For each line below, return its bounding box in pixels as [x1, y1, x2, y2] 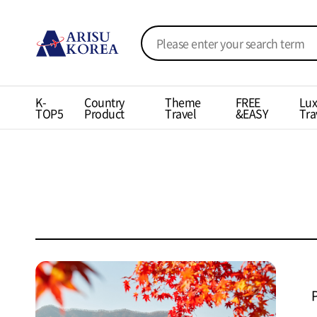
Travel [165, 105, 197, 122]
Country [84, 93, 125, 110]
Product [84, 105, 125, 122]
